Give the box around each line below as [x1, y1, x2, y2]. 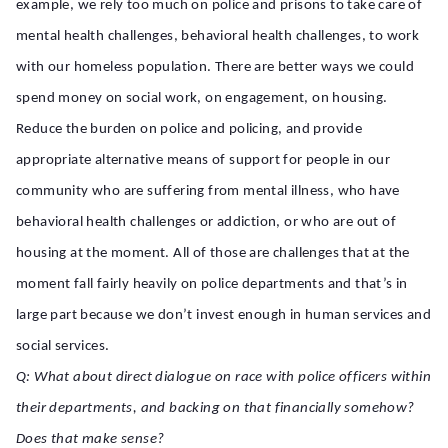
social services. [16, 339, 113, 354]
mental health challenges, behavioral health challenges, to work [16, 29, 420, 44]
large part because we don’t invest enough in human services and [16, 308, 432, 323]
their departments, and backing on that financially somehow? [16, 401, 415, 416]
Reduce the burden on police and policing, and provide [16, 122, 363, 137]
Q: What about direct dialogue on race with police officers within [16, 370, 431, 385]
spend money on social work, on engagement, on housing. [16, 91, 388, 106]
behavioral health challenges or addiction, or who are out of [16, 215, 396, 230]
